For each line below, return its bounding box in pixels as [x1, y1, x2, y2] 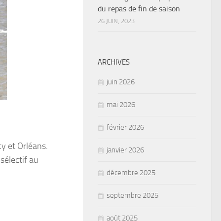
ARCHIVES [98, 58, 130, 67]
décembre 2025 [107, 168, 155, 178]
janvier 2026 [107, 146, 144, 155]
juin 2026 [107, 77, 135, 87]
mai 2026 [107, 100, 135, 110]
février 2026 [107, 123, 144, 132]
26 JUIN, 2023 [98, 17, 135, 25]
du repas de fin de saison [98, 4, 180, 14]
